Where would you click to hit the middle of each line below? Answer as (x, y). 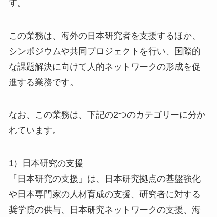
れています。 (35, 131)
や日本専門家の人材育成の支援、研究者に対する (104, 194)
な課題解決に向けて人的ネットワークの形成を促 (104, 67)
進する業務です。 (43, 82)
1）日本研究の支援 (46, 163)
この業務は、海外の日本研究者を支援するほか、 (104, 36)
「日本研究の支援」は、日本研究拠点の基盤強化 (104, 179)
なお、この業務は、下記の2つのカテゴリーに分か (107, 115)
